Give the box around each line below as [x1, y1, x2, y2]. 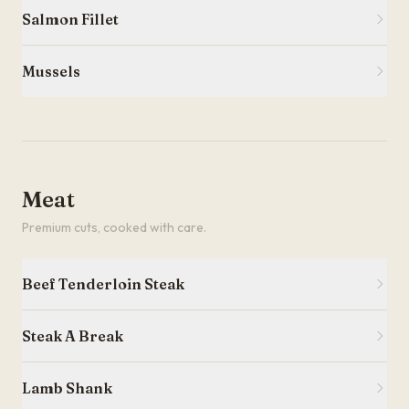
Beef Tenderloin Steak [22, 275, 184, 293]
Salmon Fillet [22, 10, 119, 28]
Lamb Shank [22, 379, 112, 397]
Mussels [22, 62, 80, 80]
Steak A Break [22, 327, 123, 345]
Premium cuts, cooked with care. [22, 219, 206, 236]
